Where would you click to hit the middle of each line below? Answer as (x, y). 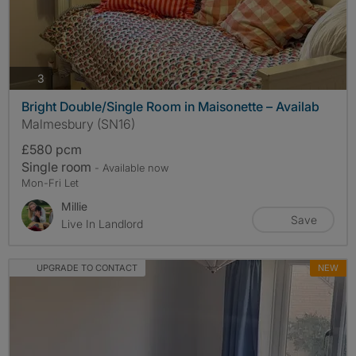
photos (61, 77)
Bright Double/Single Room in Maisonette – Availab (170, 107)
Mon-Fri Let (50, 183)
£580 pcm (52, 150)
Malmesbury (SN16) (78, 124)
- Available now (132, 168)
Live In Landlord (102, 224)
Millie (74, 207)
